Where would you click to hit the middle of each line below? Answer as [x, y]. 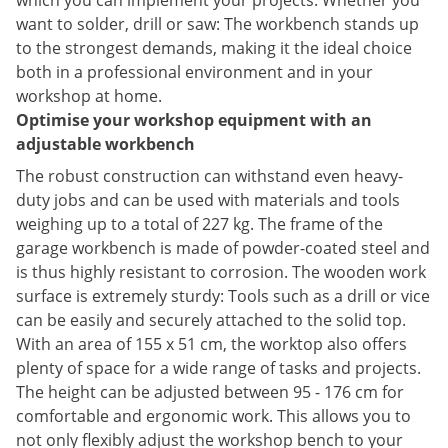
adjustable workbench [105, 144]
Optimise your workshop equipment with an [194, 120]
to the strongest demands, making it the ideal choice [214, 48]
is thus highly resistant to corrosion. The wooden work [221, 272]
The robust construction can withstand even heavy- [209, 176]
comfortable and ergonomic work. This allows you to [213, 416]
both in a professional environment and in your [194, 72]
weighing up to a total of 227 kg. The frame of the [199, 224]
